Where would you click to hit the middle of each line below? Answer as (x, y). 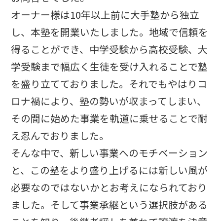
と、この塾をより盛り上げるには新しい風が (110, 170)
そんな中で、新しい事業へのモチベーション (110, 153)
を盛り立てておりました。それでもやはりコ (109, 84)
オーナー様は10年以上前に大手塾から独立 (105, 15)
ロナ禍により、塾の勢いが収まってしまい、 (109, 101)
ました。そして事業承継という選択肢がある (110, 205)
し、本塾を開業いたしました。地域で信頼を (110, 32)
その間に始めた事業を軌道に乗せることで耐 (110, 118)
